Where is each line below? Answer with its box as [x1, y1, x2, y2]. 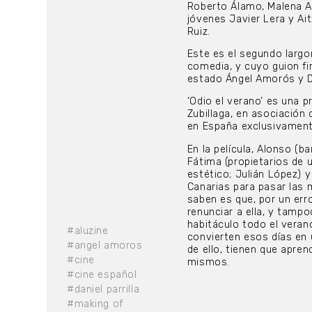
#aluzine [67, 225, 109, 237]
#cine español [67, 269, 137, 281]
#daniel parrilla [67, 283, 140, 296]
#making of [67, 298, 123, 311]
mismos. [187, 256, 230, 268]
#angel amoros [67, 240, 143, 252]
